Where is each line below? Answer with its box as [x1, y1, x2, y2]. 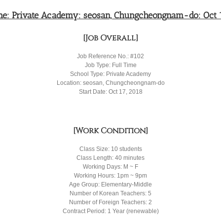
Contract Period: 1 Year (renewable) [62, 207, 159, 215]
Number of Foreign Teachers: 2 [69, 198, 152, 206]
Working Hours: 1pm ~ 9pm [74, 172, 147, 179]
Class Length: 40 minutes [76, 154, 145, 161]
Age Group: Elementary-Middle [69, 181, 152, 188]
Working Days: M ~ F [83, 163, 138, 170]
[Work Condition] [73, 125, 148, 136]
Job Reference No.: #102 [77, 52, 144, 60]
